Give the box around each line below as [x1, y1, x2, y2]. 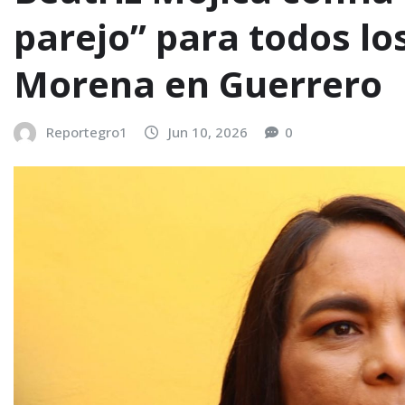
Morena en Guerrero [14, 58, 382, 108]
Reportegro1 [46, 122, 127, 141]
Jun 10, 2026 [168, 122, 248, 141]
